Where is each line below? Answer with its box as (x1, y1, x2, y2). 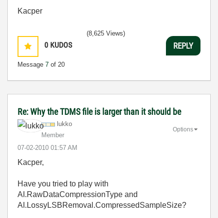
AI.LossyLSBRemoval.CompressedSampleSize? (18, 201, 186, 209)
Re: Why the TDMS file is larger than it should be (18, 107, 181, 117)
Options (173, 126, 193, 133)
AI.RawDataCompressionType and (18, 190, 138, 199)
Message (18, 61, 45, 68)
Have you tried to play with (18, 180, 109, 188)
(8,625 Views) (87, 30, 125, 37)
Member (41, 131, 64, 139)
